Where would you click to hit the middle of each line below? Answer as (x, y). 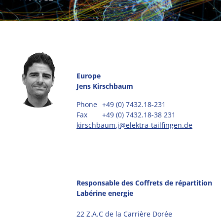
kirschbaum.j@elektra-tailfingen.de (134, 125)
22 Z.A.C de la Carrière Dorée (124, 214)
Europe (89, 76)
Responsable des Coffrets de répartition (144, 183)
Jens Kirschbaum (105, 86)
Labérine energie (105, 193)
